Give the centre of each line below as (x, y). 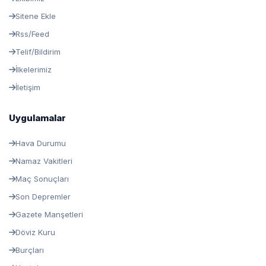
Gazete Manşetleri (49, 214)
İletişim (28, 87)
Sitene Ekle (36, 16)
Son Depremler (43, 197)
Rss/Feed (32, 34)
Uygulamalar (37, 118)
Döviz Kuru (35, 232)
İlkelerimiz (34, 69)
